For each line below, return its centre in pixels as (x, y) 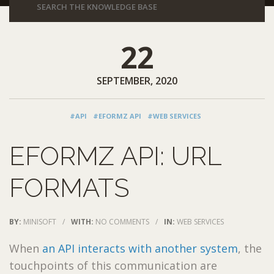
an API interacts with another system (140, 248)
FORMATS (69, 188)
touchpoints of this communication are (113, 265)
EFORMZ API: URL (115, 156)
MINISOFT (40, 221)
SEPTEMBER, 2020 (137, 80)
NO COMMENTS (122, 221)
